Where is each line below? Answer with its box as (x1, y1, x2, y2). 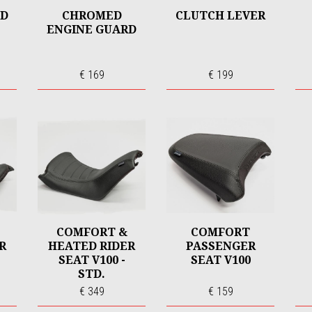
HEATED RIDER (48, 238, 135, 253)
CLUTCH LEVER (175, 8, 265, 23)
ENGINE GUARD (47, 22, 136, 37)
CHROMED (61, 8, 122, 23)
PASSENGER (185, 238, 256, 253)
